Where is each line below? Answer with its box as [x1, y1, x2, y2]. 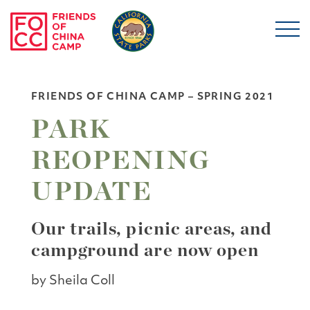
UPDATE [31, 179, 152, 206]
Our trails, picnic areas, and [31, 220, 273, 238]
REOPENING [31, 148, 210, 174]
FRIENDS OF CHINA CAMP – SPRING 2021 [31, 92, 275, 102]
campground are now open [31, 241, 259, 259]
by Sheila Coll [31, 275, 115, 288]
